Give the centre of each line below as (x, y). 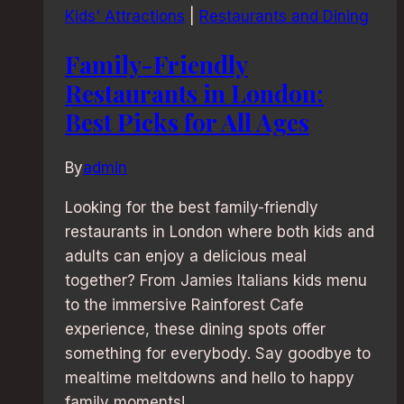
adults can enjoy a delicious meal (186, 257)
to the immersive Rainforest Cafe (184, 305)
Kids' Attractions (125, 17)
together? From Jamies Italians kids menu (216, 281)
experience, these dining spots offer (195, 330)
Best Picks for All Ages (187, 121)
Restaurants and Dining (284, 17)
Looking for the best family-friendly (192, 208)
